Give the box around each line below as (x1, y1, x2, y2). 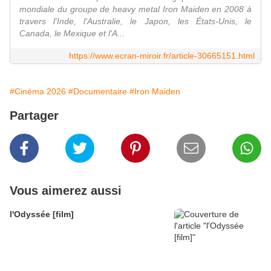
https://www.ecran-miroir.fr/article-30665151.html (69, 50, 255, 60)
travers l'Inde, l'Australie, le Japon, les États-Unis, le (19, 16, 252, 26)
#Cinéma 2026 (10, 86, 66, 96)
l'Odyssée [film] (10, 209, 74, 219)
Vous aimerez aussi (10, 183, 122, 197)
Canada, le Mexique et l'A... (19, 28, 125, 38)
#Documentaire (68, 86, 127, 96)
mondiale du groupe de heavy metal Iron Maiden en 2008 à (19, 4, 252, 14)
